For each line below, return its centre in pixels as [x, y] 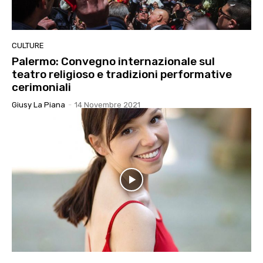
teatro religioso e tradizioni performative [122, 74]
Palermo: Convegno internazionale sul [113, 61]
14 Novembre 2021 [107, 104]
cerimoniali [41, 87]
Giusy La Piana [38, 104]
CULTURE [28, 45]
